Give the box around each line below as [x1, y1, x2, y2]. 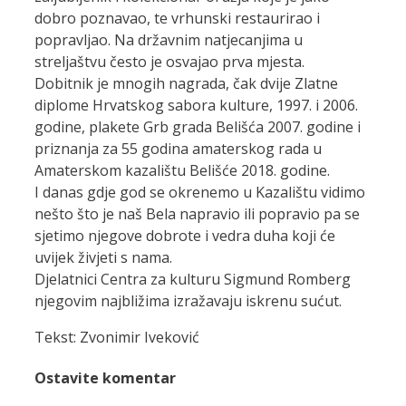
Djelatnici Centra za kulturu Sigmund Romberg [34, 268, 351, 289]
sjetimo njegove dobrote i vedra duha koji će [34, 225, 335, 246]
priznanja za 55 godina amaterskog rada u [34, 138, 322, 159]
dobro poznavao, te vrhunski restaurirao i [34, 7, 320, 28]
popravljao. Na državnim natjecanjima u [34, 29, 303, 50]
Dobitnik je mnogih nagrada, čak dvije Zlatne [34, 72, 338, 93]
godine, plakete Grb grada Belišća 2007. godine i [34, 116, 361, 137]
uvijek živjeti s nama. [34, 246, 172, 267]
